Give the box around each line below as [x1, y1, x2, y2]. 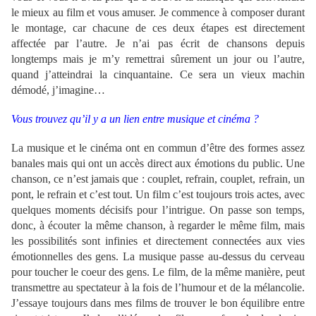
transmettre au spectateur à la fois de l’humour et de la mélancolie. [11, 281, 305, 294]
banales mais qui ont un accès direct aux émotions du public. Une [11, 157, 305, 170]
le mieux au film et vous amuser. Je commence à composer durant [11, 6, 305, 19]
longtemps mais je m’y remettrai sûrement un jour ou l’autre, [11, 53, 305, 66]
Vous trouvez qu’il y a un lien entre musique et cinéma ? [11, 113, 259, 126]
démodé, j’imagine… [11, 84, 105, 97]
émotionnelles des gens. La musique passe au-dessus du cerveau [11, 250, 305, 263]
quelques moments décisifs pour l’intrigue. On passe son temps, [11, 204, 305, 217]
